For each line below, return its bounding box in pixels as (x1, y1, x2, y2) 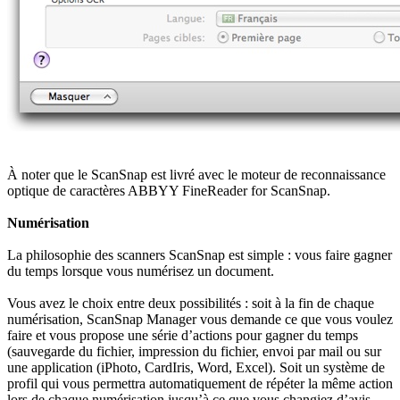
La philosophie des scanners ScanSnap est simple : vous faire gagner (7, 246, 392, 262)
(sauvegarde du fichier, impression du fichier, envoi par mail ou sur (7, 343, 381, 359)
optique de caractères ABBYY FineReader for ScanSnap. (7, 182, 330, 198)
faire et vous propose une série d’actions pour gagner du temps (7, 327, 358, 343)
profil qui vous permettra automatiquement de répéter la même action (7, 375, 393, 391)
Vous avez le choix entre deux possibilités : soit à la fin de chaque (7, 295, 374, 311)
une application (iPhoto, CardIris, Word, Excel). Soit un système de (7, 359, 385, 375)
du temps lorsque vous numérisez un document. (7, 262, 274, 279)
